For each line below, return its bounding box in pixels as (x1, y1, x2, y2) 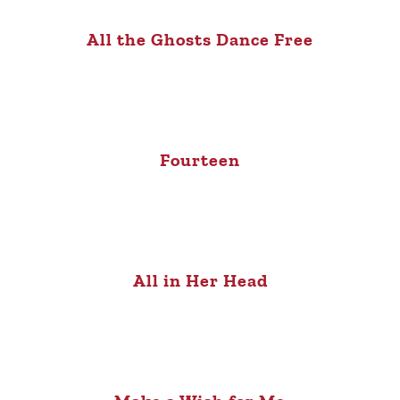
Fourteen (160, 148, 240, 171)
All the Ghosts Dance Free (87, 28, 313, 50)
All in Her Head (132, 269, 268, 291)
